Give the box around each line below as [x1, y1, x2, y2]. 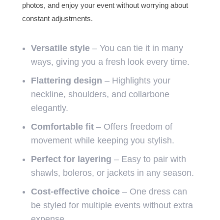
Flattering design [30, 76, 102, 86]
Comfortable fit [30, 122, 94, 132]
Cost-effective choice [30, 187, 120, 197]
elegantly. [30, 103, 68, 113]
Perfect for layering [30, 154, 111, 165]
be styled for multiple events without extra [30, 200, 193, 211]
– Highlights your [102, 76, 170, 86]
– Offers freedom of [93, 122, 172, 132]
